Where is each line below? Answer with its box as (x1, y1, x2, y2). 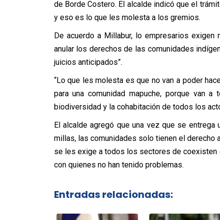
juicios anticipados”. (54, 57, 122, 67)
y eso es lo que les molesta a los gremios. (54, 13, 200, 22)
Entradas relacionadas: (54, 187, 173, 201)
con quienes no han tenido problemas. (54, 160, 184, 169)
